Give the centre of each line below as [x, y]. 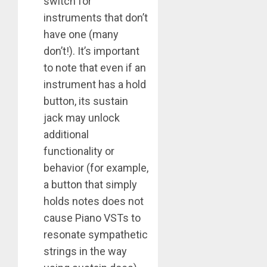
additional [66, 134]
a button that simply [90, 184]
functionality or [79, 151]
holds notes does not [94, 201]
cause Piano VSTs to [92, 218]
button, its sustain [86, 101]
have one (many [81, 34]
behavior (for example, [96, 167]
